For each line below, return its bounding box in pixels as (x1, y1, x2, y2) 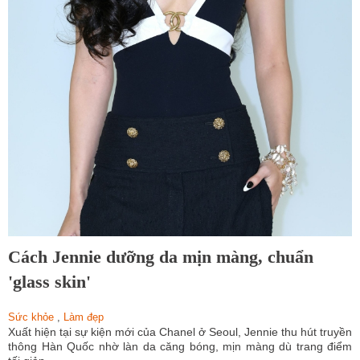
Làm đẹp (63, 311, 104, 323)
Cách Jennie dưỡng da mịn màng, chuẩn (8, 247, 313, 267)
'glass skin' (8, 272, 91, 292)
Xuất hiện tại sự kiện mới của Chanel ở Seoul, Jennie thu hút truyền (8, 325, 352, 338)
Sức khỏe (8, 311, 54, 323)
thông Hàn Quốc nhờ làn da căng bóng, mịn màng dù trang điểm (8, 340, 352, 353)
